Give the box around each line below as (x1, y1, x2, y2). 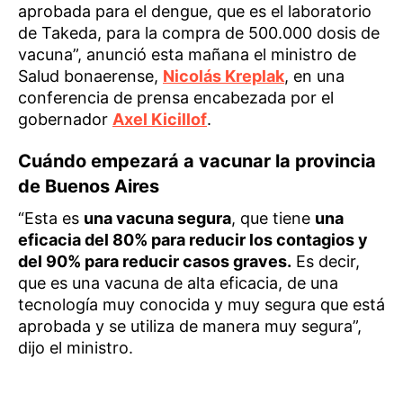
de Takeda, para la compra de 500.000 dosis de (18, 22, 380, 42)
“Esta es (18, 208, 84, 228)
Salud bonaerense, (18, 66, 163, 85)
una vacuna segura (84, 208, 231, 228)
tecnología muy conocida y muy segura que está (18, 294, 385, 314)
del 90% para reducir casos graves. (18, 251, 291, 271)
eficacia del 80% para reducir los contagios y (18, 229, 368, 249)
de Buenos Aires (18, 175, 159, 197)
